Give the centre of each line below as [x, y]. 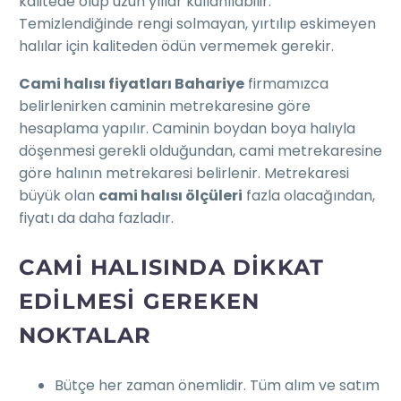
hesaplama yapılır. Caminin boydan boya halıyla [187, 129]
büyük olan [59, 196]
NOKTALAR [85, 336]
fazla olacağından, [309, 196]
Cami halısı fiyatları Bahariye [132, 84]
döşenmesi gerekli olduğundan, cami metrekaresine [200, 151]
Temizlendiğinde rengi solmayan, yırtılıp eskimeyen [197, 23]
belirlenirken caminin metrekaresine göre [165, 107]
